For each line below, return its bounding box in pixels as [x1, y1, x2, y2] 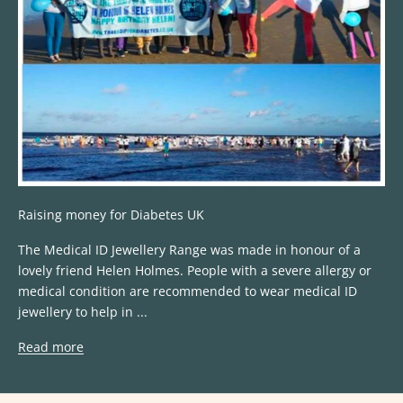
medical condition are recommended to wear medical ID [18, 282, 357, 300]
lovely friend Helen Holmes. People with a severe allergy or [18, 262, 372, 280]
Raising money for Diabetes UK [18, 206, 204, 224]
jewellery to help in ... [18, 303, 148, 321]
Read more [18, 338, 84, 356]
